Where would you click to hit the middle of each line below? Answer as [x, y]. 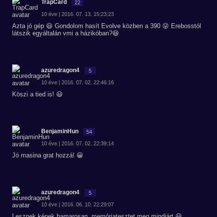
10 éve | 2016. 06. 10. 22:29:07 [77, 204]
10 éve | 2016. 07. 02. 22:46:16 [77, 82]
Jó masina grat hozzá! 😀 [48, 155]
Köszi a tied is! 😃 [38, 94]
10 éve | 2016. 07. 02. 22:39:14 [77, 143]
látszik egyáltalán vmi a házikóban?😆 [66, 33]
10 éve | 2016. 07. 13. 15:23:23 [77, 14]
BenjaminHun [60, 131]
